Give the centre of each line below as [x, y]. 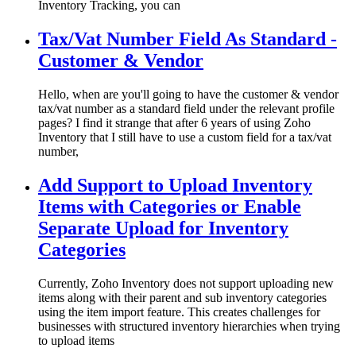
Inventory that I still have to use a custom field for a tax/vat [185, 137]
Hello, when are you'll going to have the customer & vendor [188, 94]
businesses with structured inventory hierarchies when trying [189, 326]
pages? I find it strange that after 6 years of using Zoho [174, 123]
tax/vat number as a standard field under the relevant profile [186, 108]
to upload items [76, 340]
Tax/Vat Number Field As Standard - [188, 39]
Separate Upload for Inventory [163, 228]
